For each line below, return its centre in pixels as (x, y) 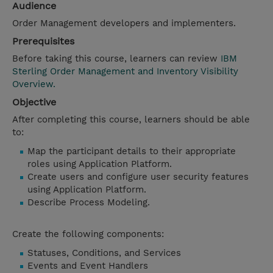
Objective (34, 102)
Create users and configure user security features (138, 177)
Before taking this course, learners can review (116, 59)
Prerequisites (43, 41)
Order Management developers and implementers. (124, 23)
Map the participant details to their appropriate (132, 151)
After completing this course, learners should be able (131, 120)
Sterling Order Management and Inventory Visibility (125, 72)
